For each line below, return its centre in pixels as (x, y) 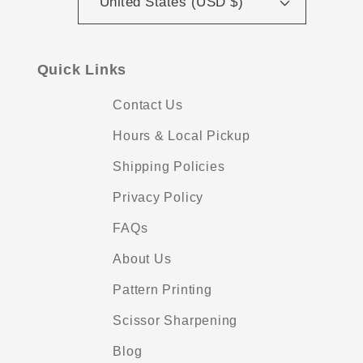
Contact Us (148, 105)
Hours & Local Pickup (181, 135)
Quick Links (82, 70)
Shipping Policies (169, 166)
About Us (142, 258)
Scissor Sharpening (175, 320)
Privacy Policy (158, 197)
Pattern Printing (162, 289)
